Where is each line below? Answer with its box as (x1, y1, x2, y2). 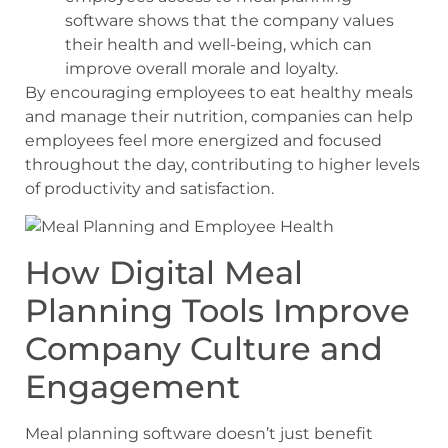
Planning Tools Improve (25, 290, 410, 330)
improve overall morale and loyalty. (65, 59, 338, 79)
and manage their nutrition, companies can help (25, 107, 413, 127)
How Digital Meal (25, 252, 303, 292)
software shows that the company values (65, 11, 394, 31)
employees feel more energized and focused (25, 131, 382, 151)
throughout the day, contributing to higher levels (25, 155, 420, 175)
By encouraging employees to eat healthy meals (25, 83, 413, 103)
